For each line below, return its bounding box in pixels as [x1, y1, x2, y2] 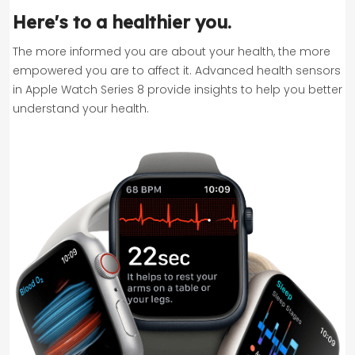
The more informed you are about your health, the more [13, 43, 330, 59]
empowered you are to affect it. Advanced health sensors [13, 62, 341, 78]
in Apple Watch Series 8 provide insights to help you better [13, 81, 342, 97]
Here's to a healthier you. [13, 10, 231, 33]
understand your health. [13, 100, 149, 116]
